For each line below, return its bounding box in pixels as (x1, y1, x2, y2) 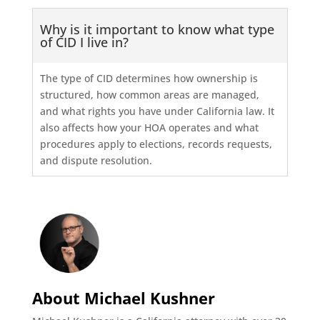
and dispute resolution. (39, 154, 152, 168)
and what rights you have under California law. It (39, 104, 274, 119)
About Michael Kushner (31, 286, 215, 309)
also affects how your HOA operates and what (39, 121, 259, 135)
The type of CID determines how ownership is (39, 71, 258, 86)
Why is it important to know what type (39, 21, 274, 39)
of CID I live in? (39, 34, 129, 51)
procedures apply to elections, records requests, (39, 137, 272, 151)
